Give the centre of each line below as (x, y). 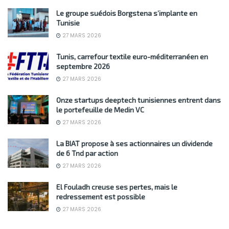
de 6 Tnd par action (87, 153)
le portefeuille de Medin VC (100, 110)
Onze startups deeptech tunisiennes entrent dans (139, 100)
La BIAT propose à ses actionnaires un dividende (134, 144)
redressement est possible (101, 197)
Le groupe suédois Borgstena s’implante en (127, 13)
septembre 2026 (83, 66)
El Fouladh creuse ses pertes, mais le (117, 187)
